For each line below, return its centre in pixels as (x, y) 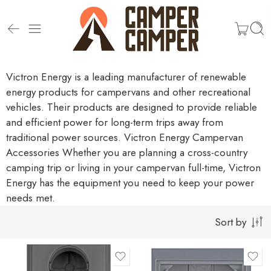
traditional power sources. (64, 137)
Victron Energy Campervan (182, 137)
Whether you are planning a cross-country (153, 152)
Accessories (33, 152)
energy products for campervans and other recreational (128, 92)
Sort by (230, 222)
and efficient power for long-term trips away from (115, 122)
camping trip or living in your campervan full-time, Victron (133, 167)
